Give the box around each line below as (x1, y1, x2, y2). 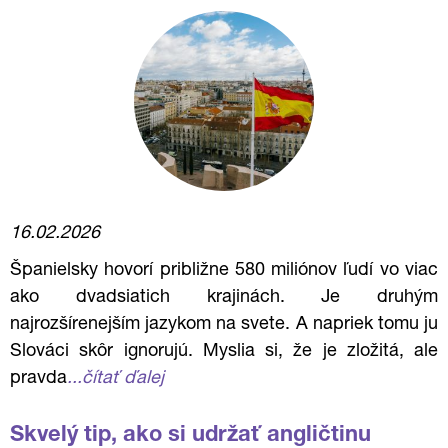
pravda (10, 370, 67, 388)
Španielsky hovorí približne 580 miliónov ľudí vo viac (10, 262, 438, 280)
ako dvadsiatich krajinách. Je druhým (10, 289, 438, 307)
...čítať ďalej (67, 370, 164, 388)
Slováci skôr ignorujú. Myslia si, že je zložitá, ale (10, 343, 438, 361)
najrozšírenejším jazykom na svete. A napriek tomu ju (10, 316, 438, 334)
